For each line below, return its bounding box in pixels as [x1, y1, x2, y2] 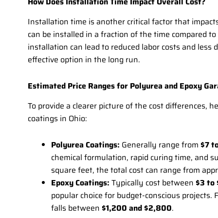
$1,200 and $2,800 [102, 201, 172, 214]
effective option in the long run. [28, 53, 140, 66]
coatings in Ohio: [28, 112, 87, 125]
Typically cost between [109, 176, 196, 189]
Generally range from [120, 138, 200, 151]
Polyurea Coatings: [51, 138, 120, 151]
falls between [51, 201, 102, 214]
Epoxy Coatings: [51, 176, 109, 189]
